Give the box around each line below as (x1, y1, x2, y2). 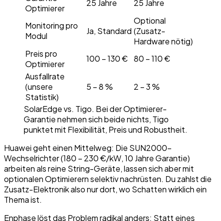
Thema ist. (4, 194, 42, 205)
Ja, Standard (86, 26, 132, 37)
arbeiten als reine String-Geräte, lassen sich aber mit (4, 163, 194, 174)
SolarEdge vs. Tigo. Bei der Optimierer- (24, 104, 167, 114)
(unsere (25, 81, 53, 92)
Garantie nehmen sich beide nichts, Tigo (24, 114, 169, 125)
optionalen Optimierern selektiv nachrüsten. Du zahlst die (4, 174, 212, 184)
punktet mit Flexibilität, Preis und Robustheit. (24, 124, 187, 135)
